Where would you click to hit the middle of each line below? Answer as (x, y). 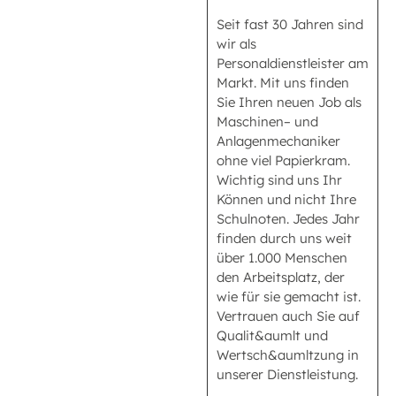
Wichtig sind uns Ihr (279, 180)
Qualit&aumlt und (272, 336)
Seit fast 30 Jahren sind (290, 25)
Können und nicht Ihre (286, 200)
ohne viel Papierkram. (283, 161)
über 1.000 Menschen (282, 258)
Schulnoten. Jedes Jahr (288, 219)
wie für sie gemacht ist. (289, 297)
